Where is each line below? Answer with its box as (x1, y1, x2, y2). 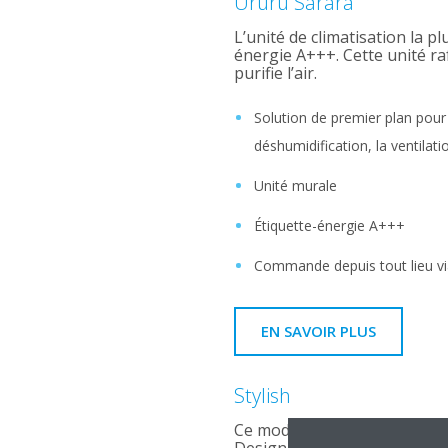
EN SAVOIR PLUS (260, 321, 376, 341)
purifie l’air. (233, 62, 317, 84)
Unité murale (253, 176, 337, 195)
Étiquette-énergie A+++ (253, 216, 405, 235)
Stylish (233, 382, 291, 409)
